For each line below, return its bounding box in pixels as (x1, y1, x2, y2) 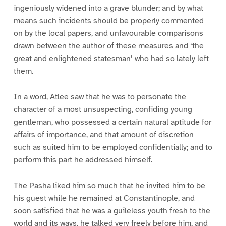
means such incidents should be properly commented (13, 16, 204, 26)
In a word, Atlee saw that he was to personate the (13, 92, 186, 102)
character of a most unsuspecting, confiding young (13, 104, 192, 115)
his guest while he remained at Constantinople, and (13, 193, 195, 204)
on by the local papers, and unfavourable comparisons (13, 28, 203, 39)
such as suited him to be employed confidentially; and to (13, 142, 212, 153)
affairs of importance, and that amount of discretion (13, 130, 194, 140)
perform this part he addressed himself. (13, 155, 152, 165)
